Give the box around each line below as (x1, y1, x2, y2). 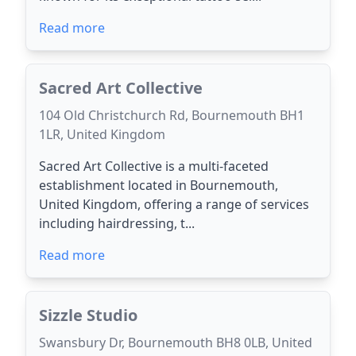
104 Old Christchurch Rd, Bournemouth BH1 (39, 106, 304, 124)
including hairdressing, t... (39, 215, 195, 232)
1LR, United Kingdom (39, 126, 165, 143)
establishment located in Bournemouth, (39, 176, 278, 194)
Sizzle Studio (39, 304, 137, 326)
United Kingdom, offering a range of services (39, 195, 309, 213)
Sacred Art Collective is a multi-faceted (39, 157, 269, 175)
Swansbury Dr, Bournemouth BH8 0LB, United (39, 334, 312, 351)
